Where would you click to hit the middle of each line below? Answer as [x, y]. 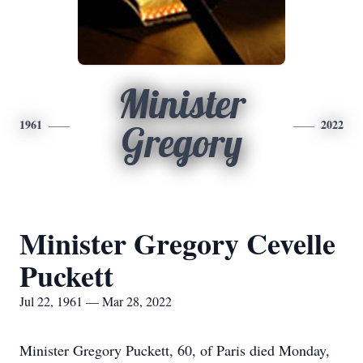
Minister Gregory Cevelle [177, 243]
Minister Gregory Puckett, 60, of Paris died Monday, [175, 350]
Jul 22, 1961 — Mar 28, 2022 [96, 301]
